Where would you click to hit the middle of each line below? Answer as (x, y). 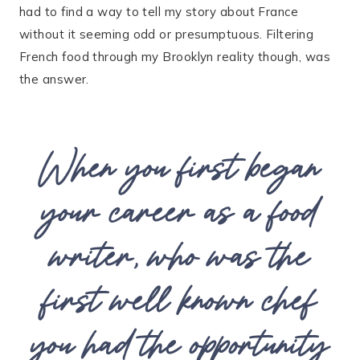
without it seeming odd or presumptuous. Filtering (167, 34)
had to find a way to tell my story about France (159, 12)
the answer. (54, 79)
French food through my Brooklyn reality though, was (175, 57)
